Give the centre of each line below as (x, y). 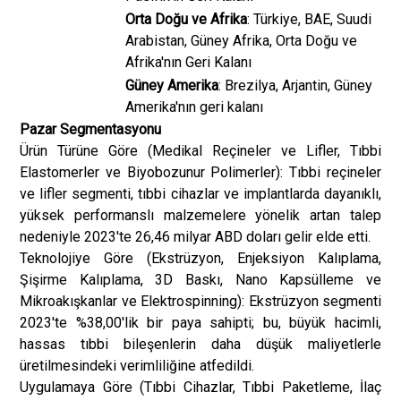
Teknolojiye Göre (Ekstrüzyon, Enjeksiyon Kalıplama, (200, 258)
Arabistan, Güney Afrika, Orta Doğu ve (241, 41)
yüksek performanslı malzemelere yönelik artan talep (200, 215)
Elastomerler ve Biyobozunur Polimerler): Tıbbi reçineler (200, 172)
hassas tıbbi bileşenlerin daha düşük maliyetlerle (200, 344)
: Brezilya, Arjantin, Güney (295, 85)
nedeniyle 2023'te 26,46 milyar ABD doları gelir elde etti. (195, 237)
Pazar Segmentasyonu (90, 129)
